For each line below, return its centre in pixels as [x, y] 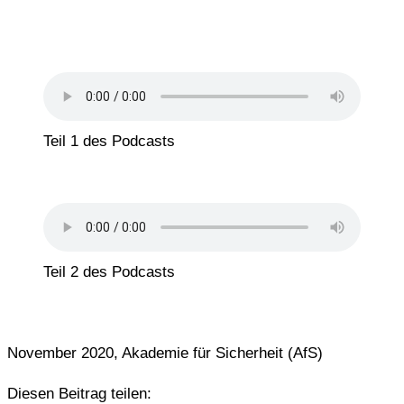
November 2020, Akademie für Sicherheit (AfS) [165, 353]
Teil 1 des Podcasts [109, 142]
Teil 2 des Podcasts [109, 272]
